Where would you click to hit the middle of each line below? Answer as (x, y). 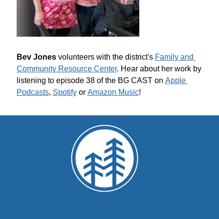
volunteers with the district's (106, 57)
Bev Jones (37, 57)
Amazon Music (113, 92)
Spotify (65, 92)
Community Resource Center (66, 68)
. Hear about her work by (159, 68)
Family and (174, 57)
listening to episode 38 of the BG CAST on (91, 80)
